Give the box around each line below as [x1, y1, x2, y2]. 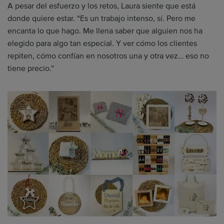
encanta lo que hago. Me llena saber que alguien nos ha [7, 25, 202, 36]
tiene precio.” [7, 63, 54, 73]
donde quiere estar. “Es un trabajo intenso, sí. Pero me [7, 13, 195, 23]
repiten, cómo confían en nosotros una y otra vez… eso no [7, 50, 209, 61]
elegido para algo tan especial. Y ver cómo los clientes [7, 38, 197, 48]
